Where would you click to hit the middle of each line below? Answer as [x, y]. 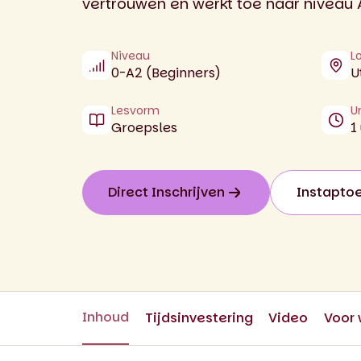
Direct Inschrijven [166, 192]
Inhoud [106, 317]
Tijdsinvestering [199, 318]
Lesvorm [135, 110]
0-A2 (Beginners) [166, 73]
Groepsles [144, 128]
